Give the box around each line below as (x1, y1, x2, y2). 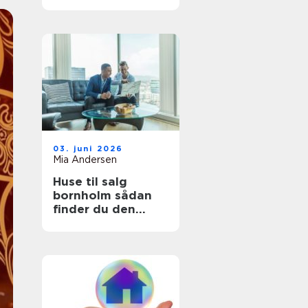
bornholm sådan (53, 188, 115, 202)
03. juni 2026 (53, 144, 124, 153)
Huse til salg (53, 175, 127, 188)
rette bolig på (53, 216, 137, 230)
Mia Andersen (53, 154, 117, 165)
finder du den (53, 202, 135, 216)
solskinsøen (53, 230, 124, 243)
